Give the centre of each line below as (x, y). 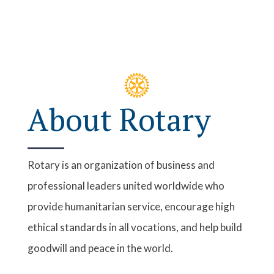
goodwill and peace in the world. (100, 239)
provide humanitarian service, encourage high (131, 198)
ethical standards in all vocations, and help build (135, 218)
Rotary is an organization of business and (121, 156)
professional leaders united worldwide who (126, 177)
